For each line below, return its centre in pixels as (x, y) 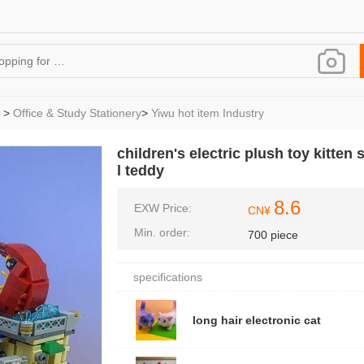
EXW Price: (163, 208)
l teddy (141, 171)
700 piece (273, 235)
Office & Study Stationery (77, 113)
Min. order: (162, 232)
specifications (168, 277)
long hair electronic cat (257, 320)
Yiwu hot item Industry (208, 113)
